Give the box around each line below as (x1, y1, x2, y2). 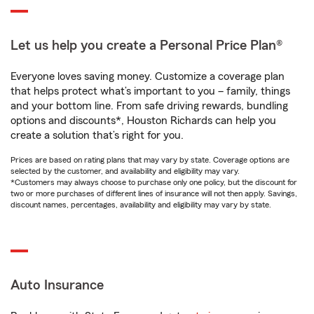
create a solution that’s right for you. (11, 130, 184, 141)
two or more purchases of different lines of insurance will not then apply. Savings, (11, 189, 297, 198)
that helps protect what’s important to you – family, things (11, 86, 290, 97)
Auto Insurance (11, 278, 104, 292)
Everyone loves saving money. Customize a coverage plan (11, 71, 285, 82)
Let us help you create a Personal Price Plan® (11, 39, 282, 53)
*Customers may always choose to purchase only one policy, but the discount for (11, 178, 297, 186)
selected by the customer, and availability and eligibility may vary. (11, 167, 240, 175)
